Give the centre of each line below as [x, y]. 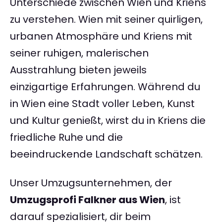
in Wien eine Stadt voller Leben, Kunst [102, 104]
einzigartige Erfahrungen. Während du [105, 87]
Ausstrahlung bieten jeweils [78, 70]
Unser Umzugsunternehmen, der [91, 183]
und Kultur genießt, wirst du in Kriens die [108, 121]
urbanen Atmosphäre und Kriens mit [101, 36]
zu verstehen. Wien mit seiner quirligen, [106, 20]
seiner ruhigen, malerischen [79, 53]
